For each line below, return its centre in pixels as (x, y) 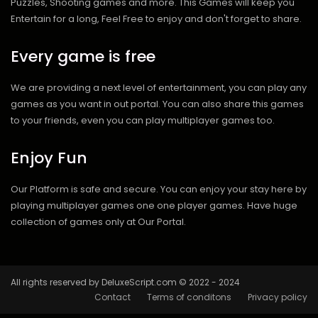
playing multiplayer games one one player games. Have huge (154, 205)
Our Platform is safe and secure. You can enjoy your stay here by (159, 189)
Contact (113, 297)
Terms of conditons (189, 297)
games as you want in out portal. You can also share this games (157, 104)
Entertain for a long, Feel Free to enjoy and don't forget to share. (156, 19)
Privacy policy (278, 297)
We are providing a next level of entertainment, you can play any (159, 88)
